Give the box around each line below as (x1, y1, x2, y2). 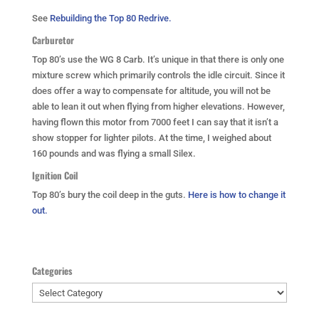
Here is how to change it (187, 189, 286, 200)
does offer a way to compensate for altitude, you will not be (31, 85, 271, 96)
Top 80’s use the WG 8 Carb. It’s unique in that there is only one (31, 54, 284, 65)
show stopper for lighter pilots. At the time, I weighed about (31, 132, 271, 143)
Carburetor (31, 33, 74, 47)
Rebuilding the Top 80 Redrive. (49, 13, 172, 23)
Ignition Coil (31, 168, 78, 182)
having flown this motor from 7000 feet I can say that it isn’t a (31, 117, 278, 127)
